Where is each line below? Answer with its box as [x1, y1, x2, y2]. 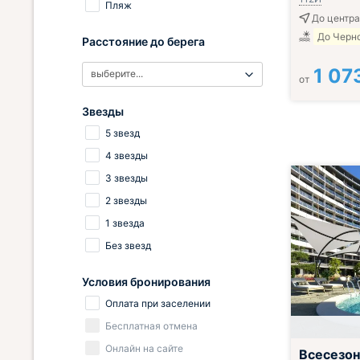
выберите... [91, 67, 143, 80]
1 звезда [105, 217, 145, 229]
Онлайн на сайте [105, 342, 183, 354]
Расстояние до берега [82, 35, 205, 48]
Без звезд [105, 239, 151, 252]
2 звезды [105, 194, 147, 207]
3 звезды [105, 172, 148, 184]
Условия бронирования [82, 275, 211, 288]
